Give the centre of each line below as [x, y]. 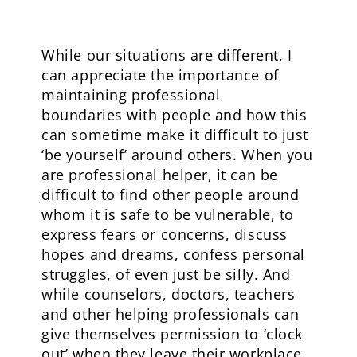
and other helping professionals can [171, 314]
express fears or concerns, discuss [165, 234]
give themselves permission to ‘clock [172, 333]
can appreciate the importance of [160, 75]
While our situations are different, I [167, 55]
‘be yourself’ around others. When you [177, 154]
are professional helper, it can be [160, 174]
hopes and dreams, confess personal [173, 254]
